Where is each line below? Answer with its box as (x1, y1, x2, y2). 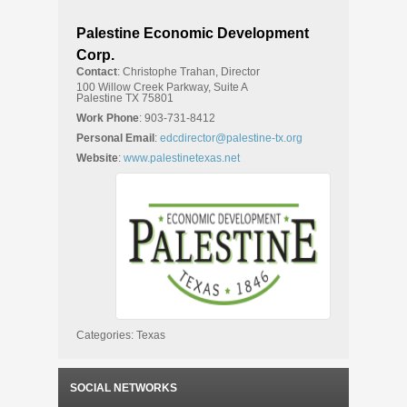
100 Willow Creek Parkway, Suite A (76, 81, 248, 94)
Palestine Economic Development (76, 25, 309, 41)
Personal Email (76, 132, 154, 144)
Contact (76, 65, 117, 78)
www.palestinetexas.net (124, 152, 240, 164)
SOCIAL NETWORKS (70, 382, 177, 394)
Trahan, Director (180, 65, 260, 78)
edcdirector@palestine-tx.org (160, 132, 303, 144)
